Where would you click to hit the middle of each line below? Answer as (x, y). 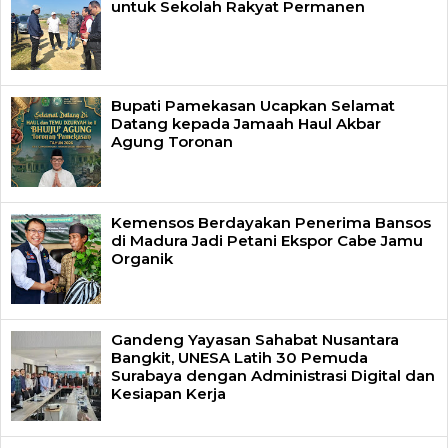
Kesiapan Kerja (168, 393)
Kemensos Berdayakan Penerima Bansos (271, 222)
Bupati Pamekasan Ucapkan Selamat (253, 105)
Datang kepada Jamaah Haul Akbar (246, 123)
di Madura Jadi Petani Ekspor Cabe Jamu (267, 240)
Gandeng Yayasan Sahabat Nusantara (255, 339)
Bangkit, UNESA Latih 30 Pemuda (239, 357)
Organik (142, 258)
